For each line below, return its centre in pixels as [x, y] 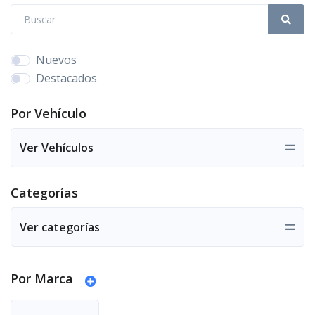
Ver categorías [60, 227]
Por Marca [42, 278]
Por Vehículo [49, 113]
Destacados [66, 78]
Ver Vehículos [57, 147]
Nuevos [56, 60]
